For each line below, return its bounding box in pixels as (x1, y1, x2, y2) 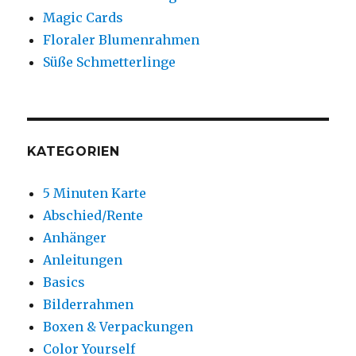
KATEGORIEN (27, 144, 120, 160)
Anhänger (43, 230, 107, 246)
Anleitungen (43, 252, 123, 269)
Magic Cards (43, 10, 124, 26)
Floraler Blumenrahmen (43, 32, 200, 48)
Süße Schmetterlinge (43, 54, 176, 71)
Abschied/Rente (43, 207, 144, 224)
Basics (43, 274, 86, 291)
